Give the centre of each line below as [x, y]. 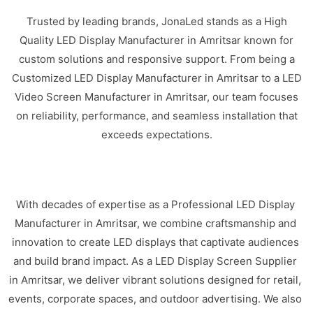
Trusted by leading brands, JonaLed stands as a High [156, 21]
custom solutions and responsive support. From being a [156, 59]
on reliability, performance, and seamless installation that [156, 116]
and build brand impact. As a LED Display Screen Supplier [155, 261]
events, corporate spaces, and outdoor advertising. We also [155, 298]
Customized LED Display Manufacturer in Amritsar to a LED [156, 78]
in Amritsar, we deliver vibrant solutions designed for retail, [155, 279]
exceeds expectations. [156, 134]
